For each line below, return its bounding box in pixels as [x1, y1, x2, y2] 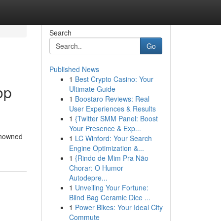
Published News [49, 64, 99, 74]
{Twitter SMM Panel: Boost [74, 113, 158, 123]
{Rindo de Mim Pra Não [74, 153, 148, 163]
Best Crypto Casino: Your [74, 74, 153, 84]
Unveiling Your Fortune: [74, 183, 148, 192]
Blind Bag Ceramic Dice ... [69, 192, 150, 202]
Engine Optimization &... [69, 143, 144, 153]
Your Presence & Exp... [69, 123, 141, 133]
